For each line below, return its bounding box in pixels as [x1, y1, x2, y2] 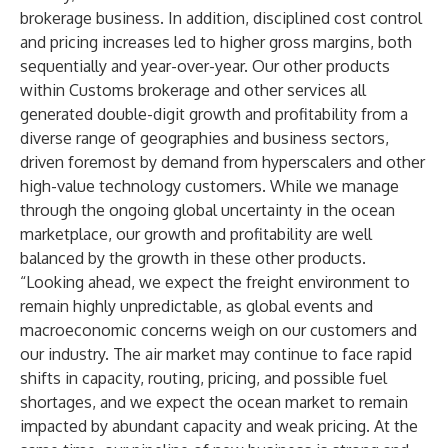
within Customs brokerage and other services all [20, 80, 366, 100]
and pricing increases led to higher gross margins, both [20, 32, 412, 52]
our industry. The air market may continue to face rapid [20, 344, 412, 364]
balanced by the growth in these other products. [20, 248, 366, 268]
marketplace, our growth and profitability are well [20, 224, 372, 244]
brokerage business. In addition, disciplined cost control [20, 8, 422, 28]
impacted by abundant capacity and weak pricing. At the [20, 416, 418, 436]
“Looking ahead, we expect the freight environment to [20, 272, 410, 292]
